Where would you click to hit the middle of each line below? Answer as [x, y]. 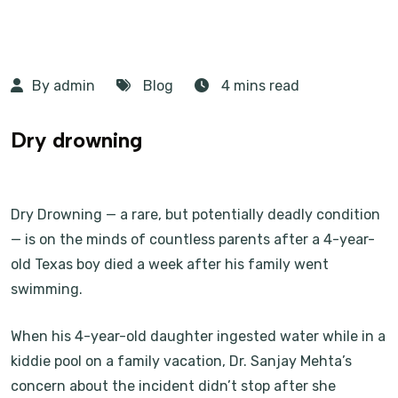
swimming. [47, 289]
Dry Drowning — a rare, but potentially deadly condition [195, 215]
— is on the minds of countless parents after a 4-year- [193, 239]
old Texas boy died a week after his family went [170, 264]
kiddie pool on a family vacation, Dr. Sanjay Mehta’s [181, 361]
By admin [64, 86]
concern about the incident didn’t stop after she [173, 386]
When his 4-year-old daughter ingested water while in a [198, 336]
